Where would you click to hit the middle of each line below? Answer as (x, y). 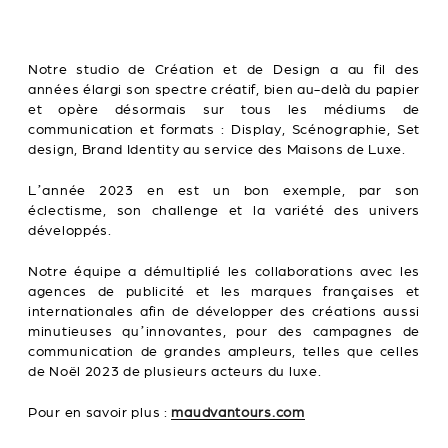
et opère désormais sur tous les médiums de (224, 110)
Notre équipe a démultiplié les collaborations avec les (224, 272)
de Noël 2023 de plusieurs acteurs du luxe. (175, 372)
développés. (70, 231)
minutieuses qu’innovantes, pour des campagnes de (224, 332)
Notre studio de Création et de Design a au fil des (224, 70)
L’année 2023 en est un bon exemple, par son (224, 191)
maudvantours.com (238, 413)
